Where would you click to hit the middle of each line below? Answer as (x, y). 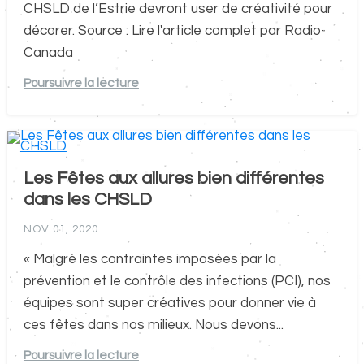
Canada (48, 53)
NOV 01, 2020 (61, 230)
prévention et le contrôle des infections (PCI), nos (177, 282)
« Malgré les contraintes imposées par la (149, 260)
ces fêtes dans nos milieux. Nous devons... (153, 325)
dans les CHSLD (87, 200)
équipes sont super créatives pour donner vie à (169, 303)
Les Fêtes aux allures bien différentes (173, 179)
